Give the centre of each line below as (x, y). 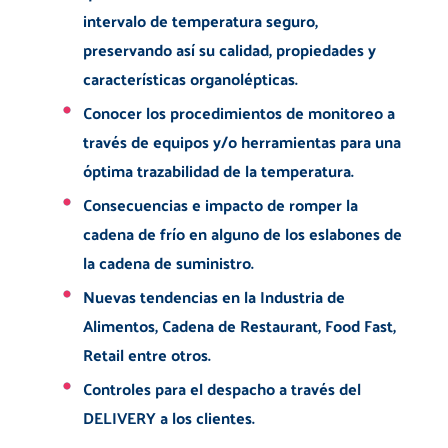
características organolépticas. (190, 78)
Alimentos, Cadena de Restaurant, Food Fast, (239, 325)
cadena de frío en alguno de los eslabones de (242, 233)
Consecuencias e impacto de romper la (220, 204)
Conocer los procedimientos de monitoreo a (238, 112)
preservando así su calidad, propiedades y (229, 49)
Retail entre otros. (146, 354)
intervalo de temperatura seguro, (200, 20)
